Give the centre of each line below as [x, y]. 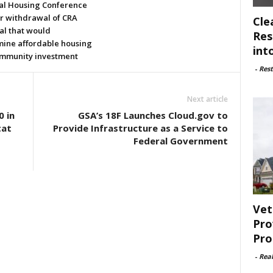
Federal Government [180, 141]
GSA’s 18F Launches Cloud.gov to [153, 115]
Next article [207, 99]
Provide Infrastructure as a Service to [140, 128]
